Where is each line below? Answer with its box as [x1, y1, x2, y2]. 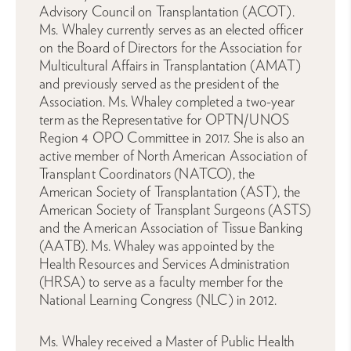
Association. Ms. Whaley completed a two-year [39, 93, 295, 110]
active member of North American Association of [39, 147, 308, 165]
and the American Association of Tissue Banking [39, 219, 303, 237]
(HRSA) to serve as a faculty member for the [39, 273, 283, 291]
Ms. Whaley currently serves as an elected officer [39, 21, 303, 38]
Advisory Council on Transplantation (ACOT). [39, 3, 295, 20]
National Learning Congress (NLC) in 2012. [39, 291, 277, 309]
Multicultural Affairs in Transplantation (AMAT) [39, 57, 302, 74]
